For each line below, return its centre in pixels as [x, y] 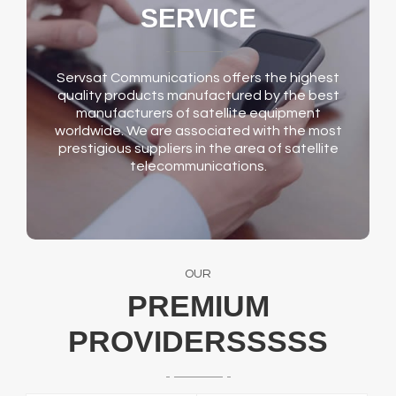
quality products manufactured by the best [198, 96]
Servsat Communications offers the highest [198, 78]
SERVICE [198, 19]
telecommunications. [198, 167]
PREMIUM [198, 306]
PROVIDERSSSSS [198, 342]
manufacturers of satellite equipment [198, 114]
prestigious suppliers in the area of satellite [198, 149]
